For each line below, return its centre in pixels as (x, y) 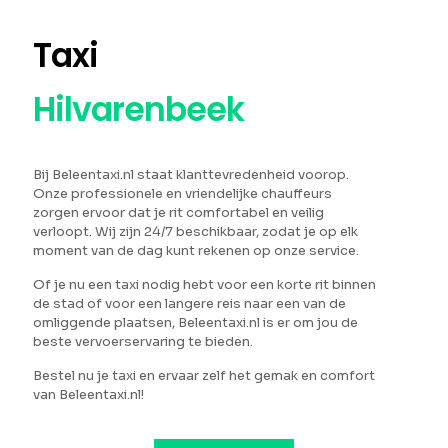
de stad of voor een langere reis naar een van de (189, 303)
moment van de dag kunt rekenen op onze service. (196, 250)
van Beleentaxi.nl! (88, 394)
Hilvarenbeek (138, 109)
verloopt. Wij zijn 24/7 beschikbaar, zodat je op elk (195, 231)
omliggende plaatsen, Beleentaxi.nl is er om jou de (195, 322)
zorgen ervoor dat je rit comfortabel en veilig (178, 212)
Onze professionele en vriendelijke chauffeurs (182, 193)
